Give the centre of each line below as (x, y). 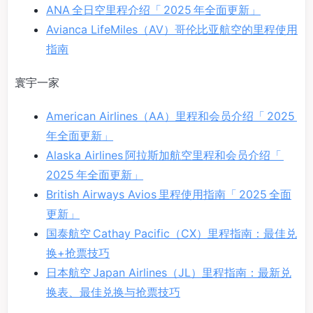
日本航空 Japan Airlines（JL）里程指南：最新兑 (169, 273)
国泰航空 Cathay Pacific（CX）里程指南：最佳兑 (172, 234)
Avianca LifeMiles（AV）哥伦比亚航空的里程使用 (172, 30)
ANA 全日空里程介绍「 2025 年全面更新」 (153, 10)
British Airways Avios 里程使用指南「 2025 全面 (169, 195)
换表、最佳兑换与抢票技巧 (113, 292)
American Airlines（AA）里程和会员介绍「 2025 (172, 116)
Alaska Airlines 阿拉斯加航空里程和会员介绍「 (165, 155)
